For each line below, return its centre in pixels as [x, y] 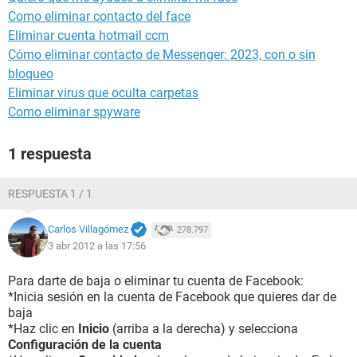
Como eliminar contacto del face [99, 16]
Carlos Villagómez [88, 229]
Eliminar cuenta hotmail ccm [88, 35]
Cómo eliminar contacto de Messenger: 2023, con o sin [162, 55]
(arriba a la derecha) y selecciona [204, 329]
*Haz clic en [43, 329]
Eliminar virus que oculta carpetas [103, 93]
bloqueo [31, 74]
